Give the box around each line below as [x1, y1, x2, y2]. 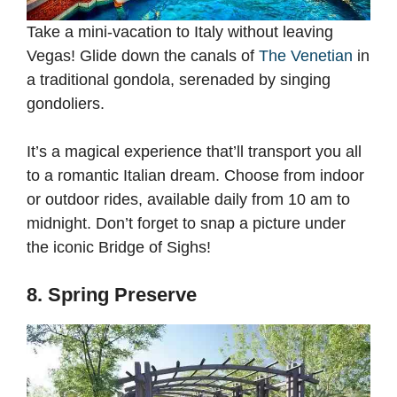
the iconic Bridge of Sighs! [27, 238, 215, 257]
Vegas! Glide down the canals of [27, 47, 259, 66]
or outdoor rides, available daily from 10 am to [27, 191, 350, 209]
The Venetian [259, 47, 353, 66]
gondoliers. [27, 95, 109, 113]
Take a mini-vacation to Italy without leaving [27, 23, 333, 42]
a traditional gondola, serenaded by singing [27, 71, 331, 90]
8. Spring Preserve [27, 284, 197, 307]
